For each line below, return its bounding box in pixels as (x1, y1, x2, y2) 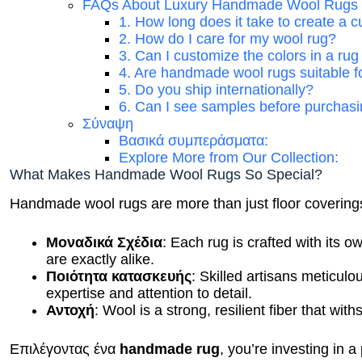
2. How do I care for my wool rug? (119, 28, 337, 45)
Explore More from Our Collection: (119, 147, 339, 164)
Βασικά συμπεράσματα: (119, 130, 269, 147)
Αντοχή (46, 301, 95, 318)
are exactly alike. (46, 250, 155, 267)
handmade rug (120, 339, 221, 356)
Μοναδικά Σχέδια (46, 233, 163, 250)
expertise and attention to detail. (46, 284, 253, 301)
